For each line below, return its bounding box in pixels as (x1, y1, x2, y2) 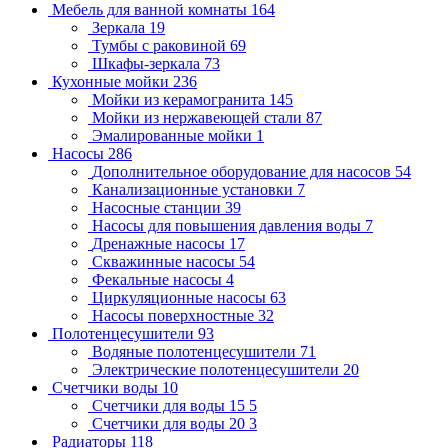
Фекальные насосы (92, 271, 226, 289)
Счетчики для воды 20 (92, 415, 249, 433)
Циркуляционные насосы (92, 289, 270, 307)
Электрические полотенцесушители (92, 361, 343, 379)
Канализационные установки (92, 181, 297, 199)
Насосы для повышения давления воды (92, 217, 365, 235)
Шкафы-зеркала (92, 55, 204, 73)
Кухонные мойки (52, 73, 173, 91)
